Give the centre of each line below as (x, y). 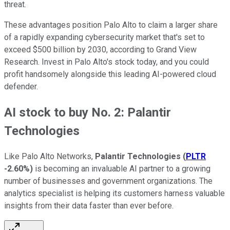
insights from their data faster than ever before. (89, 205)
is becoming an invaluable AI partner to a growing (122, 168)
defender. (21, 86)
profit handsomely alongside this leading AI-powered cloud (110, 74)
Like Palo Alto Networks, (50, 156)
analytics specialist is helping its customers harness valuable (114, 193)
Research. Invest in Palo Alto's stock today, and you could (107, 62)
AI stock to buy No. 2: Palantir (88, 112)
